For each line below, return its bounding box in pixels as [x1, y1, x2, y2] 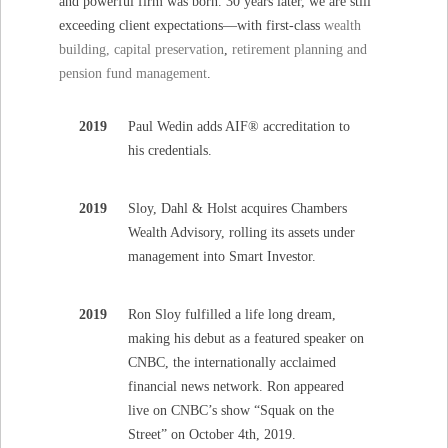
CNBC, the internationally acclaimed [128, 354, 337, 371]
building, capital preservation [59, 41, 225, 58]
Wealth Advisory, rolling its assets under [128, 224, 356, 241]
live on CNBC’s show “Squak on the [128, 402, 335, 419]
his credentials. [128, 142, 213, 159]
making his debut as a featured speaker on [128, 330, 365, 347]
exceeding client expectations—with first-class [59, 17, 325, 34]
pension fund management [59, 65, 208, 82]
